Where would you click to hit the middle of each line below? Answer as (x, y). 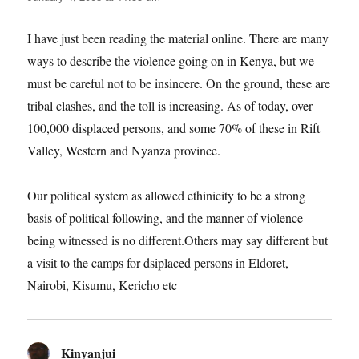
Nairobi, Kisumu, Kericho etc (103, 284)
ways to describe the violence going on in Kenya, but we (171, 60)
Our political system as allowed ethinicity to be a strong (167, 195)
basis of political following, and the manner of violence (165, 217)
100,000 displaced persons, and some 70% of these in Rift (174, 127)
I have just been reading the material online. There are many (178, 38)
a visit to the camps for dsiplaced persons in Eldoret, (158, 262)
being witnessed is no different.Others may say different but (178, 240)
